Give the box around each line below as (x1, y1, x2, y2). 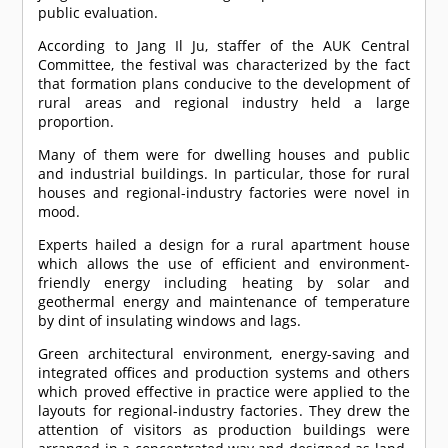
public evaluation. (38, 3, 159, 23)
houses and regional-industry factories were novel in (38, 183, 410, 203)
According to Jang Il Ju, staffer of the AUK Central (38, 36, 410, 56)
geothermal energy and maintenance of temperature (38, 292, 410, 312)
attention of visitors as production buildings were (38, 420, 410, 440)
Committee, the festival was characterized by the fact (38, 55, 410, 75)
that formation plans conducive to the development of (38, 74, 410, 94)
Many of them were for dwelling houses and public (38, 145, 410, 165)
